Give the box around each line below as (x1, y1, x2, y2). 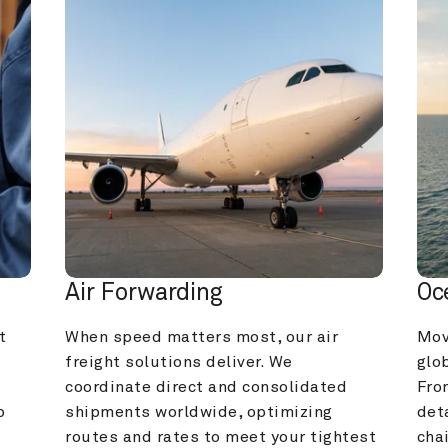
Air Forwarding (65, 281, 224, 306)
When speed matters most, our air (65, 329, 339, 346)
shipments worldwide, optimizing (65, 404, 333, 421)
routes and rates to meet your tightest (65, 429, 377, 446)
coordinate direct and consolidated (65, 379, 348, 396)
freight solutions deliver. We (65, 354, 293, 371)
